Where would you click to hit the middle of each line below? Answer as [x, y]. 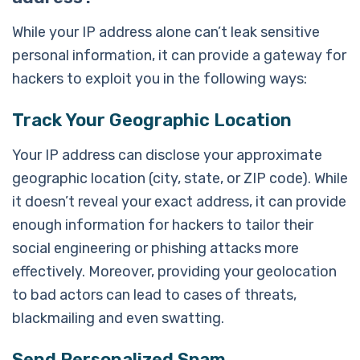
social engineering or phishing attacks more [155, 248]
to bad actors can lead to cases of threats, [154, 295]
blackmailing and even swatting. [118, 318]
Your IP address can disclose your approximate [167, 155]
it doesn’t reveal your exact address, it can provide [179, 201]
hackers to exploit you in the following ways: [160, 78]
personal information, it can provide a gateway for [179, 55]
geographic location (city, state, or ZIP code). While [180, 178]
